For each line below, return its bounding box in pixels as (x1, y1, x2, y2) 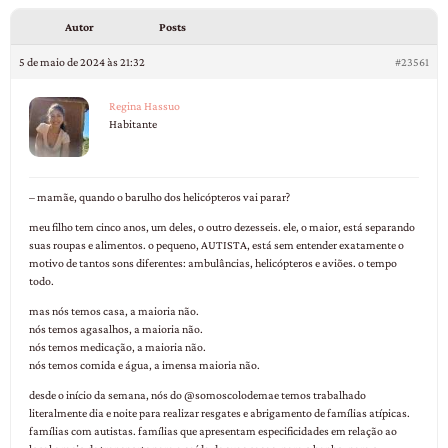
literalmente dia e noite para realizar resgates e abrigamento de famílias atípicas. (29, 406, 410, 421)
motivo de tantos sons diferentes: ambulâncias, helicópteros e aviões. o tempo (29, 256, 397, 271)
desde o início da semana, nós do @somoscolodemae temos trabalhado (29, 388, 366, 403)
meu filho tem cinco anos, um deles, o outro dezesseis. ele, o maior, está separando (29, 220, 415, 235)
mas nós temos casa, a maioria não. (29, 304, 199, 319)
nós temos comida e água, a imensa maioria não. (29, 358, 260, 373)
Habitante (109, 117, 157, 132)
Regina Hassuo (109, 99, 180, 114)
